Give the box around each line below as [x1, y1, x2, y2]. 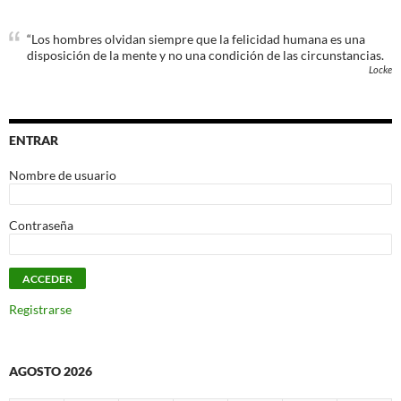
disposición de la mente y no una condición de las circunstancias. [27, 47, 384, 63]
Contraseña [9, 218, 73, 233]
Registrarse [9, 302, 72, 317]
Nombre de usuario [9, 167, 116, 183]
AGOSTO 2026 [9, 363, 92, 379]
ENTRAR [9, 132, 58, 148]
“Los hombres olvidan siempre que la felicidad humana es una [27, 31, 365, 47]
